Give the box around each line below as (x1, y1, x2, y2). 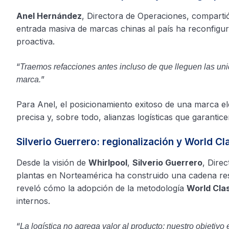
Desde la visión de (16, 157, 88, 168)
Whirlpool (88, 157, 127, 168)
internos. (16, 196, 50, 206)
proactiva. (16, 36, 55, 47)
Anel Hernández (16, 11, 82, 21)
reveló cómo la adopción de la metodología (16, 183, 187, 193)
